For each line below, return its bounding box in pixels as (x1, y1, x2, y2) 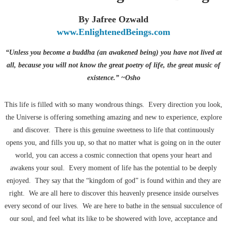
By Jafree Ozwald (79, 14, 148, 25)
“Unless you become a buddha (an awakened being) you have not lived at (5, 49, 222, 57)
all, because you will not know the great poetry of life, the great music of (7, 61, 220, 69)
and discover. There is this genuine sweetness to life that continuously (13, 126, 214, 134)
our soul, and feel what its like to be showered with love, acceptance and (10, 215, 217, 223)
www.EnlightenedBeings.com (57, 27, 170, 37)
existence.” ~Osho (87, 74, 140, 82)
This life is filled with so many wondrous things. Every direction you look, (5, 101, 222, 109)
